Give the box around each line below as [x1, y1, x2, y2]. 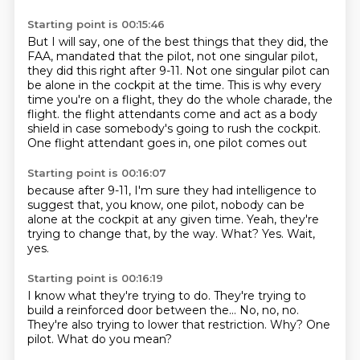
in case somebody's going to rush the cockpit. [62, 121, 321, 136]
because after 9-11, [27, 183, 134, 198]
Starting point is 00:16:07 [27, 166, 166, 179]
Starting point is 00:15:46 [27, 18, 165, 31]
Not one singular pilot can [185, 63, 329, 78]
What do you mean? [56, 332, 172, 346]
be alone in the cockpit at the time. [27, 78, 227, 92]
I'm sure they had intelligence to [133, 183, 317, 198]
